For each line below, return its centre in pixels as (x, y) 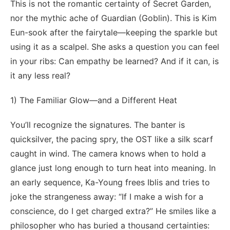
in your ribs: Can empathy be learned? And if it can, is (114, 61)
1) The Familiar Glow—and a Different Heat (94, 100)
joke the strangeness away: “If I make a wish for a (107, 196)
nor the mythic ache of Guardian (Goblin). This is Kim (113, 18)
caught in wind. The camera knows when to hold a (108, 153)
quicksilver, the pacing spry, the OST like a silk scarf (112, 139)
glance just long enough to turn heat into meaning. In (113, 168)
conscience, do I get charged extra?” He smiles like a (113, 211)
